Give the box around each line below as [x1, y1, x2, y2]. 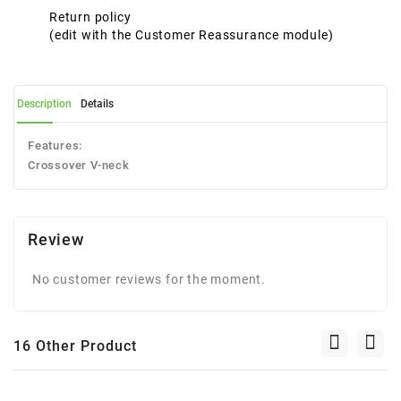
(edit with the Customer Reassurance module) [49, 27, 334, 42]
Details [80, 97, 114, 110]
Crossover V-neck [28, 158, 130, 172]
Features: [28, 138, 83, 152]
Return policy [49, 9, 132, 24]
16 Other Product [13, 337, 137, 354]
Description [17, 97, 72, 110]
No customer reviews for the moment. [32, 271, 266, 286]
